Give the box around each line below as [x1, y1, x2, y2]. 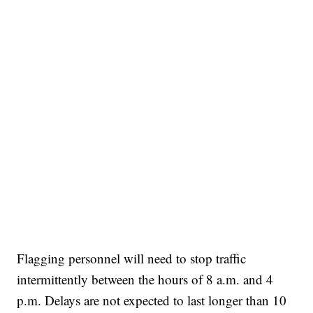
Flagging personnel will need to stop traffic [17, 249, 247, 268]
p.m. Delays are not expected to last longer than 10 [17, 291, 287, 310]
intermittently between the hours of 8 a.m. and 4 [17, 270, 274, 289]
